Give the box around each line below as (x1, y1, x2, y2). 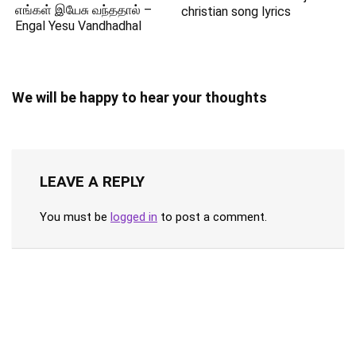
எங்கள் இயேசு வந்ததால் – (15, 2, 153, 18)
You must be (40, 210, 110, 225)
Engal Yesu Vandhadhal (15, 18, 142, 34)
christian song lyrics (181, 3, 292, 19)
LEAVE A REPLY (40, 172, 145, 192)
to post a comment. (157, 210, 267, 225)
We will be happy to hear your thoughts (12, 89, 267, 106)
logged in (110, 210, 157, 225)
